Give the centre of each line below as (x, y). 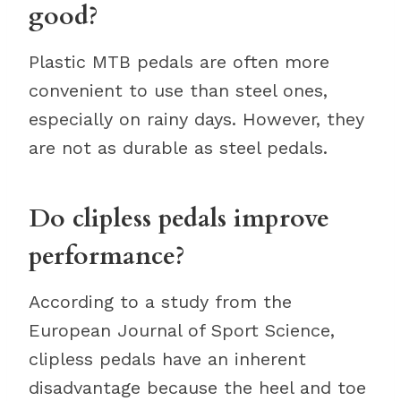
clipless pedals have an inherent (167, 359)
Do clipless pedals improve (179, 218)
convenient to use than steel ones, (178, 90)
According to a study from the (160, 302)
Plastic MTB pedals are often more (179, 62)
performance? (107, 256)
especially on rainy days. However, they (196, 119)
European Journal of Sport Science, (182, 330)
